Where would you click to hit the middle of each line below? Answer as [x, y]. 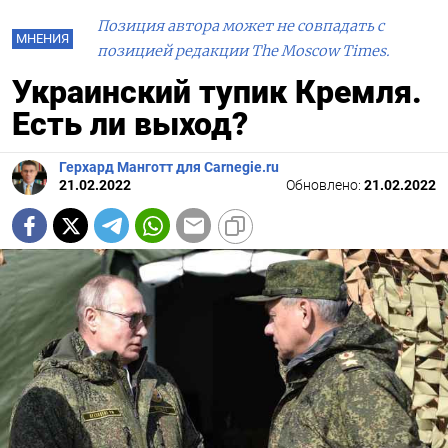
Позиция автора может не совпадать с [240, 26]
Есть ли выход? [130, 124]
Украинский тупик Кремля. [217, 92]
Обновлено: [325, 186]
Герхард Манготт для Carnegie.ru [169, 168]
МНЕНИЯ [42, 39]
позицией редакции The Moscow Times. [243, 51]
